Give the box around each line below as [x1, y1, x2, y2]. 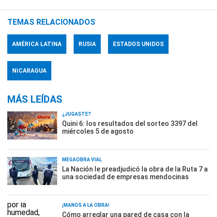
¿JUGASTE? [62, 111, 91, 117]
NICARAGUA [12, 67, 46, 74]
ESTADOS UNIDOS [113, 41, 164, 47]
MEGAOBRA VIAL [62, 157, 102, 162]
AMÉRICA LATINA [12, 41, 62, 47]
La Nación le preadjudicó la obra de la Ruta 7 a [62, 165, 208, 173]
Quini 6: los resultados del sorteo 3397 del [62, 120, 198, 127]
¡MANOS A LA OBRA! [62, 202, 109, 208]
